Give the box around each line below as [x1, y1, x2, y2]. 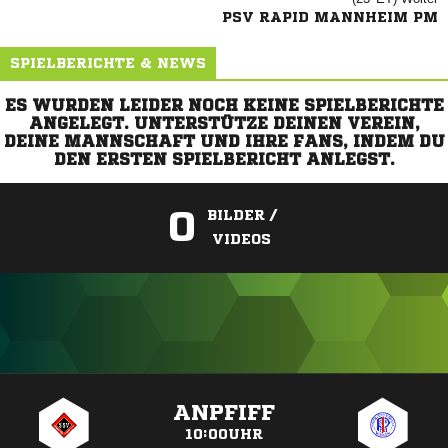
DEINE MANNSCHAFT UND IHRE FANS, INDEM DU [3, 133, 445, 149]
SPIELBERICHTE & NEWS [10, 56, 206, 70]
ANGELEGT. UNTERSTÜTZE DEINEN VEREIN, [28, 115, 420, 131]
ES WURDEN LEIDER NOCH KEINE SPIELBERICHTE [4, 97, 444, 113]
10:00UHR [184, 427, 263, 441]
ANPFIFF [172, 402, 275, 424]
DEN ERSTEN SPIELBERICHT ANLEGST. [53, 151, 395, 167]
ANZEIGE [201, 378, 247, 389]
